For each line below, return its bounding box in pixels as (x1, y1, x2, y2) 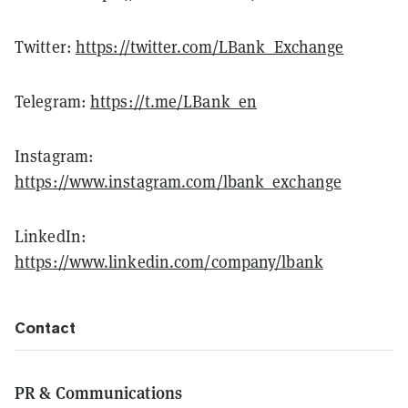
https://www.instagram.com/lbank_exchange (15, 170, 342, 192)
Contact (15, 318, 76, 337)
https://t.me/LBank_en (90, 90, 258, 112)
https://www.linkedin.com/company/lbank (15, 250, 323, 272)
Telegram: (15, 90, 90, 112)
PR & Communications (15, 380, 182, 403)
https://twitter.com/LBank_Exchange (75, 36, 344, 57)
